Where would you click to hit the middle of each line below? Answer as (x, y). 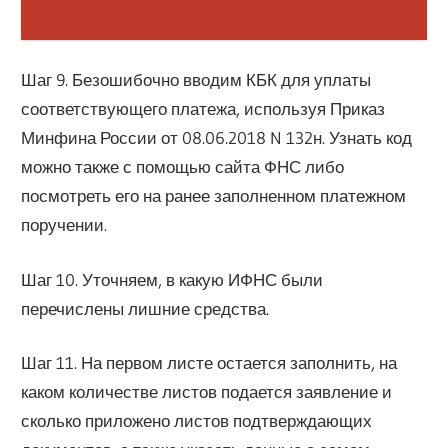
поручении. (64, 225)
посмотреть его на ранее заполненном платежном (214, 196)
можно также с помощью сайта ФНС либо (183, 167)
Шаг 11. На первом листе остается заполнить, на (209, 363)
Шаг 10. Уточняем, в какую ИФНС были (172, 279)
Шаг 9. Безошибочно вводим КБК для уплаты (196, 80)
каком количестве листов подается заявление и (207, 392)
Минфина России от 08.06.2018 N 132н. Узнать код (217, 138)
